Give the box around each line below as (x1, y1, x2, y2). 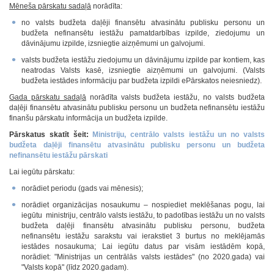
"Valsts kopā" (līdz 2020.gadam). (21, 263, 128, 272)
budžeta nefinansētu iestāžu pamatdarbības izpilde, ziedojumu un (21, 29, 265, 37)
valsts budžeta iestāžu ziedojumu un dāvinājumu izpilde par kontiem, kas (21, 56, 265, 64)
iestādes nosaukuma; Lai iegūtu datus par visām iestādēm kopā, (21, 242, 265, 251)
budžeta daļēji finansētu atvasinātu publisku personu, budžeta (21, 221, 265, 230)
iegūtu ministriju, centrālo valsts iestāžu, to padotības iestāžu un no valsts (21, 211, 265, 220)
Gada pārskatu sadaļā (9, 93, 86, 102)
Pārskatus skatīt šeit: (9, 130, 93, 139)
